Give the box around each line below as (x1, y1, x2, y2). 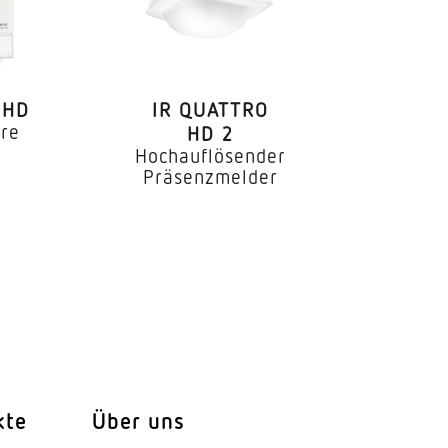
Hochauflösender (134, 142, 286, 167)
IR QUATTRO (151, 96, 269, 121)
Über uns (92, 406, 186, 434)
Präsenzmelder (142, 163, 278, 188)
